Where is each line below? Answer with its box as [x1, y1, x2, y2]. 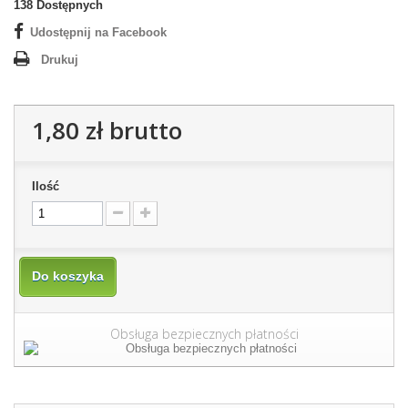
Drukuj [41, 53, 78, 67]
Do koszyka [32, 269, 104, 284]
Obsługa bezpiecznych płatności [109, 325, 299, 343]
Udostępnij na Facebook [30, 25, 167, 40]
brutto [103, 114, 182, 148]
